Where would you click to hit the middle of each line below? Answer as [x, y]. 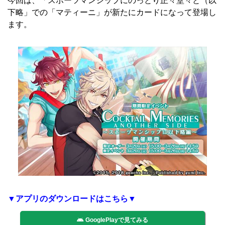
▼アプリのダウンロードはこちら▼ [72, 198]
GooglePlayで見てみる [116, 220]
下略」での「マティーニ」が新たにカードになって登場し [112, 12]
